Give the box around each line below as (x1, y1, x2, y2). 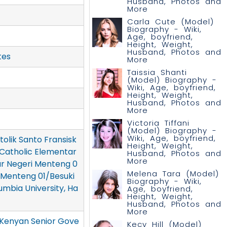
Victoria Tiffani (127, 118, 190, 128)
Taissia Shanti (127, 67, 187, 78)
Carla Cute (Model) (127, 16, 214, 27)
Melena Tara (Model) (127, 168, 219, 179)
